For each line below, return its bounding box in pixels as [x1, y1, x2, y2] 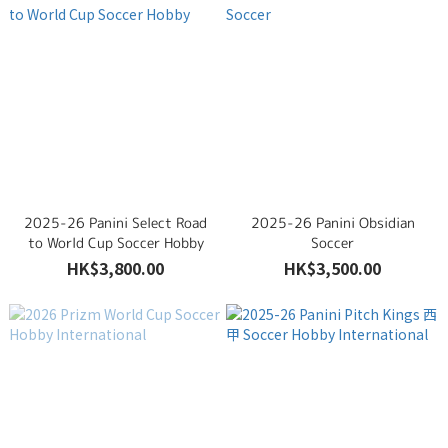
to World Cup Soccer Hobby [27, 233, 204, 252]
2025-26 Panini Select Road [24, 213, 207, 232]
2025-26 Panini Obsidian [250, 213, 415, 232]
